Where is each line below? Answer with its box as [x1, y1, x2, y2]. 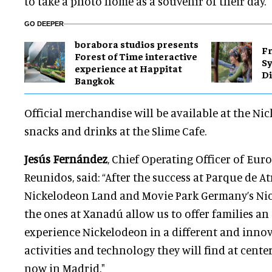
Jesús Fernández [24, 152, 107, 166]
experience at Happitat [75, 62, 182, 75]
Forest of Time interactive [75, 50, 197, 63]
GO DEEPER [24, 20, 64, 28]
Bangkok [75, 74, 115, 87]
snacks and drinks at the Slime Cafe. [24, 124, 206, 138]
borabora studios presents [75, 38, 199, 50]
